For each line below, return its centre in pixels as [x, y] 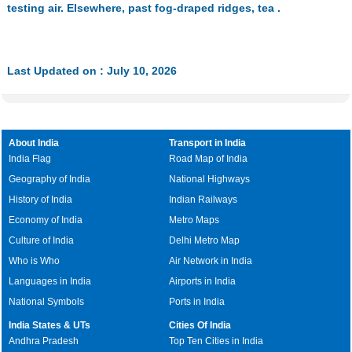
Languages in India [50, 281]
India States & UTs [50, 325]
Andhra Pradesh [44, 341]
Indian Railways [203, 200]
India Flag [30, 159]
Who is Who [35, 261]
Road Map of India [209, 159]
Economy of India [46, 220]
